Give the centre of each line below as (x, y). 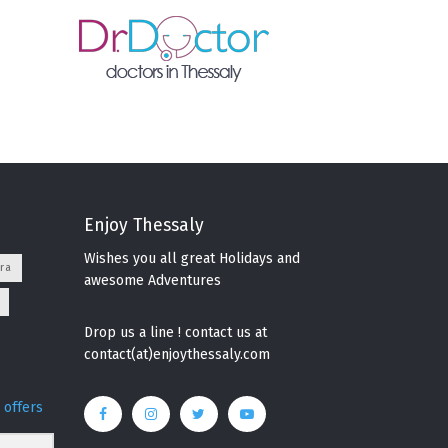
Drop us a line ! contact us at (175, 332)
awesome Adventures (152, 280)
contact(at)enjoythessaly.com (176, 354)
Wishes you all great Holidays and (191, 258)
